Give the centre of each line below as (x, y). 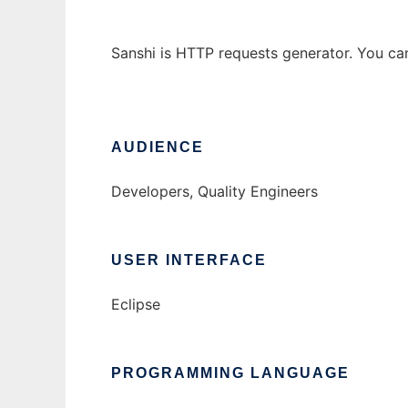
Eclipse (136, 305)
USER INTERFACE (189, 260)
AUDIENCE (158, 148)
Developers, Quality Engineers (214, 192)
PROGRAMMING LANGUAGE (230, 373)
